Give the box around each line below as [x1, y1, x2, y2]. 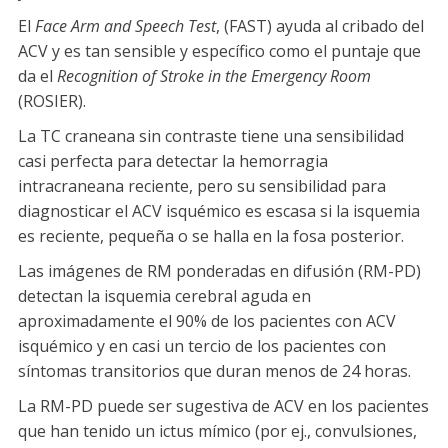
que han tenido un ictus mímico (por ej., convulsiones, [18, 419, 417, 442]
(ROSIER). [18, 89, 86, 112]
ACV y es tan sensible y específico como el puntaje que [18, 39, 421, 62]
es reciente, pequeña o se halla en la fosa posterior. [18, 224, 404, 247]
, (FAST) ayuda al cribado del [216, 14, 424, 37]
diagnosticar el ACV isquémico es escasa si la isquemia [18, 199, 420, 222]
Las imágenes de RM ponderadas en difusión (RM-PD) [18, 259, 421, 282]
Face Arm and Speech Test [35, 14, 216, 37]
